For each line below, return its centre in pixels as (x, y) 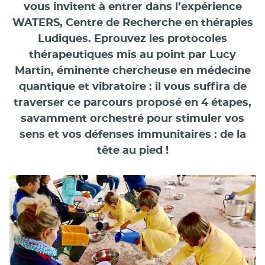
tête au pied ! (132, 151)
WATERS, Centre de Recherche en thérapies (132, 23)
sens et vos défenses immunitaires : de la (132, 135)
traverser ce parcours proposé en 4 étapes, (132, 103)
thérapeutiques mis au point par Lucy (132, 55)
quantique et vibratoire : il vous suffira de (132, 87)
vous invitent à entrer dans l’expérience (132, 7)
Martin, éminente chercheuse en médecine (132, 71)
